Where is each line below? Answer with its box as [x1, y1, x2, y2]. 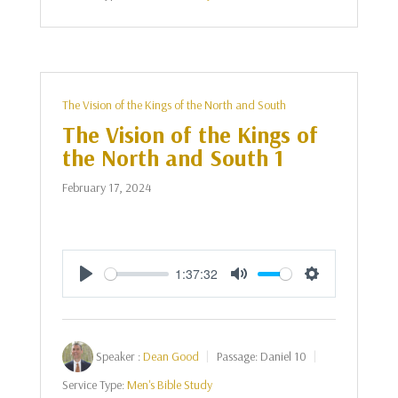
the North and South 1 [61, 143, 283, 172]
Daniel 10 [259, 348, 306, 364]
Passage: [216, 348, 258, 364]
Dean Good [142, 348, 199, 364]
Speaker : [95, 348, 140, 364]
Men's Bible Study [126, 377, 212, 393]
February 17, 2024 [61, 179, 151, 195]
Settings [312, 283, 360, 302]
